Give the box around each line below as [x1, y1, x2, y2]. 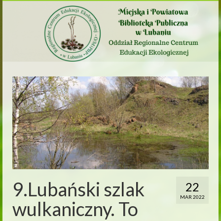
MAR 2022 [180, 193, 205, 200]
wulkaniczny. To [12, 197, 138, 220]
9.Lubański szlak [12, 177, 145, 200]
